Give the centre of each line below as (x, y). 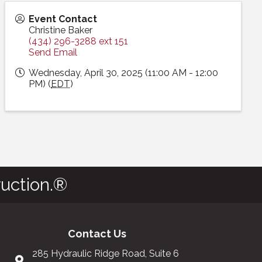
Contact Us (97, 234)
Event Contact (63, 19)
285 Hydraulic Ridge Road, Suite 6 (105, 254)
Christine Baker (61, 30)
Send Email (53, 52)
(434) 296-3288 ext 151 (79, 41)
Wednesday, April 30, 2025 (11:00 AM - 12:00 (124, 73)
